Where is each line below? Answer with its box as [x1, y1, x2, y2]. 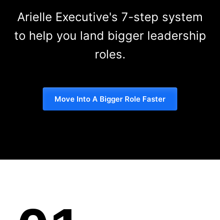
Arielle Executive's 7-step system [17, 10, 203, 25]
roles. [94, 47, 126, 62]
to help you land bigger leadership [14, 28, 206, 43]
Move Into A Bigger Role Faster [55, 94, 165, 104]
